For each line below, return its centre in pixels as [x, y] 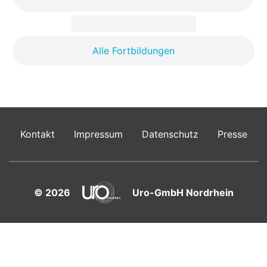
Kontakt [37, 134]
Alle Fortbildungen [133, 51]
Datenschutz [170, 134]
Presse [232, 134]
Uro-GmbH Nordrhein [183, 193]
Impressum [98, 134]
